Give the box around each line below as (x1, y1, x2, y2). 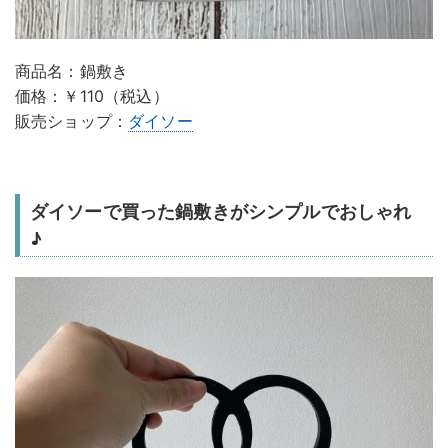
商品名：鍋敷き (15, 61, 129, 82)
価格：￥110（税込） (15, 86, 169, 107)
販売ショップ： (15, 111, 129, 132)
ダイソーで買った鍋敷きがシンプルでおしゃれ (30, 201, 412, 223)
